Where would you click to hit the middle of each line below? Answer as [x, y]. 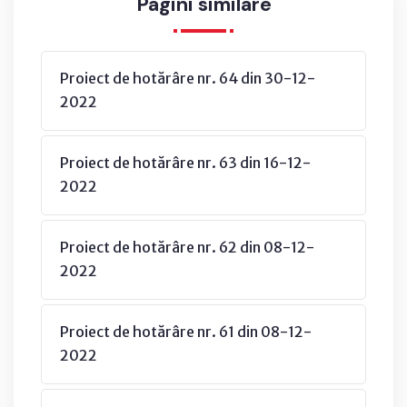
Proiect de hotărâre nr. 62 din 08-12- [187, 247]
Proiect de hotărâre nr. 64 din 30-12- [188, 78]
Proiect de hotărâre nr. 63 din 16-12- [185, 162]
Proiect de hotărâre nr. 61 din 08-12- [186, 331]
